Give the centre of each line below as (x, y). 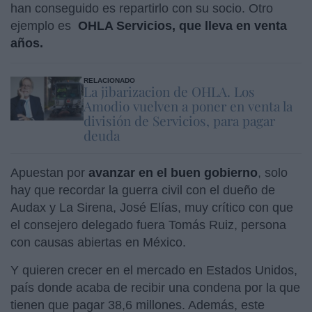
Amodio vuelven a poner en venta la (188, 106)
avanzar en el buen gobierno (173, 172)
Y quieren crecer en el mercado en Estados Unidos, (154, 270)
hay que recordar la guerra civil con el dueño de (143, 190)
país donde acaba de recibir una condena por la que (155, 287)
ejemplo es (42, 25)
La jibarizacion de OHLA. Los (169, 91)
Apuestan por (49, 172)
